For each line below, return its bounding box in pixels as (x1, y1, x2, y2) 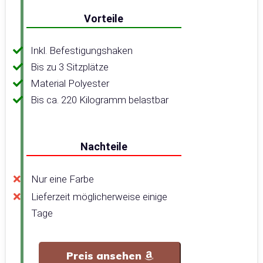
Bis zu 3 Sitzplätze (31, 61, 109, 73)
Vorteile (84, 12, 124, 25)
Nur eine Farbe (31, 173, 94, 186)
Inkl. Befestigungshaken (31, 45, 133, 57)
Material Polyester (31, 77, 109, 90)
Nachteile (80, 140, 127, 153)
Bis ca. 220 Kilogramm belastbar (31, 94, 168, 106)
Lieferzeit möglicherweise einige (31, 191, 167, 203)
